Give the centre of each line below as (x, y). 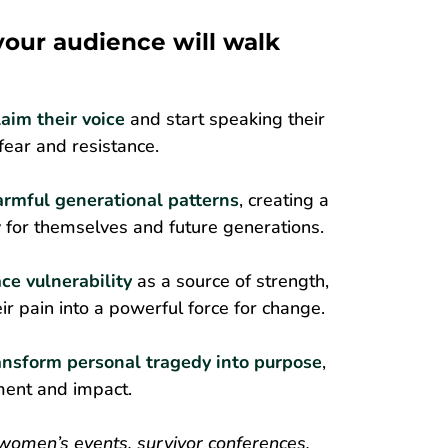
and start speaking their (225, 118)
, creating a (284, 199)
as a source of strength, (230, 280)
